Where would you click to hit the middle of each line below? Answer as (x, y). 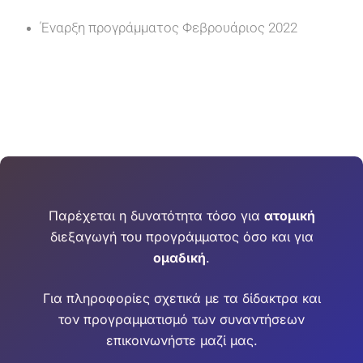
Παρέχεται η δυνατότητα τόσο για (156, 215)
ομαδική (179, 257)
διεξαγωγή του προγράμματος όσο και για (181, 236)
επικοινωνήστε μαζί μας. (181, 340)
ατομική (289, 215)
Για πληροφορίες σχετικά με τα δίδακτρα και (181, 298)
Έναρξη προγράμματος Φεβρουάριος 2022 (169, 28)
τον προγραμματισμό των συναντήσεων (181, 319)
